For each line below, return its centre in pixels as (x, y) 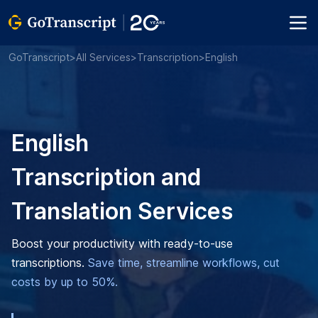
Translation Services (122, 211)
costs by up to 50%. (65, 282)
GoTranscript (39, 57)
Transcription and (106, 177)
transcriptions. (50, 263)
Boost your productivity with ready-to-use (122, 243)
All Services (103, 57)
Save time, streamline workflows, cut (184, 263)
